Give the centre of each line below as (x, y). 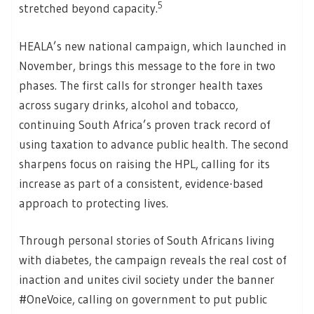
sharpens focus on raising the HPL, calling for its (144, 163)
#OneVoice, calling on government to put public (143, 299)
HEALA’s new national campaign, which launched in (153, 46)
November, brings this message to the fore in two (147, 65)
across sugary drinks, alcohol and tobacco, (129, 104)
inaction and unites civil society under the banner (147, 280)
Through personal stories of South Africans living (147, 240)
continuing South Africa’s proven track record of (145, 124)
